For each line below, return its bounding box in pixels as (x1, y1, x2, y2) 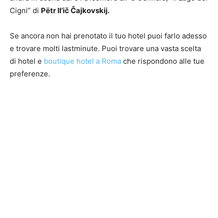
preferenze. (10, 69, 50, 79)
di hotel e (10, 56, 44, 66)
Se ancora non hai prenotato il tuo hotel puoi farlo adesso (10, 31, 207, 41)
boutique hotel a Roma (44, 56, 121, 66)
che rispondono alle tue (121, 56, 204, 66)
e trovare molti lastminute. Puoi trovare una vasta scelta (10, 44, 201, 54)
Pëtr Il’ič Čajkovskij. (41, 6, 109, 16)
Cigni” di (10, 6, 41, 16)
